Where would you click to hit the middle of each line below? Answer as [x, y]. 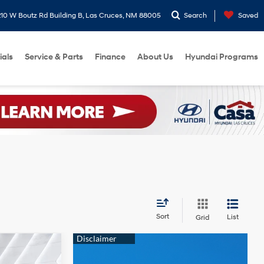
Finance [110, 57]
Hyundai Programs [222, 57]
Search [195, 16]
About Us [155, 57]
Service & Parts [54, 57]
